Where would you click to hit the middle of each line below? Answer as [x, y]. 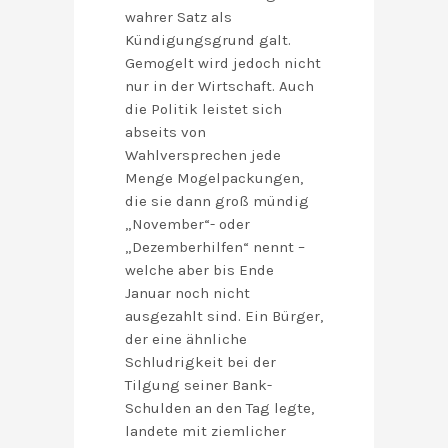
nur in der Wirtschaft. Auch [219, 86]
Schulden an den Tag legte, [219, 408]
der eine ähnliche [186, 339]
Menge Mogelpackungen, [214, 178]
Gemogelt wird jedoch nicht [223, 63]
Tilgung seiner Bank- [198, 385]
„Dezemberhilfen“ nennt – [215, 247]
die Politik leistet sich [203, 109]
